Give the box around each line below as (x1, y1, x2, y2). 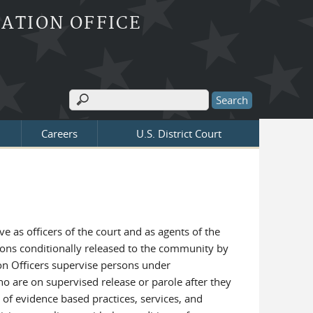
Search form (69, 101, 145, 117)
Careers (41, 126, 78, 140)
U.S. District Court (136, 126, 221, 140)
